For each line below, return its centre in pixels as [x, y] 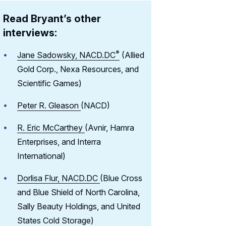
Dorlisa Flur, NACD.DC [59, 178]
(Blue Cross [121, 178]
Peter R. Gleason [49, 106]
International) [41, 156]
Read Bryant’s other [52, 19]
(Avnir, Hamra [109, 128]
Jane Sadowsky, [48, 55]
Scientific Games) [49, 83]
